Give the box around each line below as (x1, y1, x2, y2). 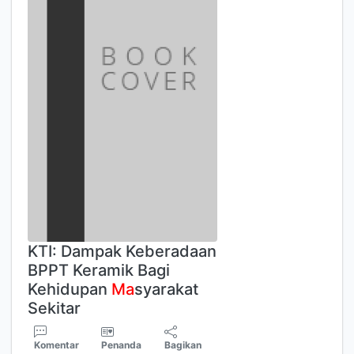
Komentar (34, 339, 79, 351)
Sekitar (28, 299, 81, 318)
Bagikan (164, 339, 202, 351)
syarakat (134, 280, 198, 299)
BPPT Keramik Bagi (28, 261, 170, 280)
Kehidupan (28, 280, 111, 299)
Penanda (101, 339, 142, 351)
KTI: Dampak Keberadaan (28, 242, 217, 261)
